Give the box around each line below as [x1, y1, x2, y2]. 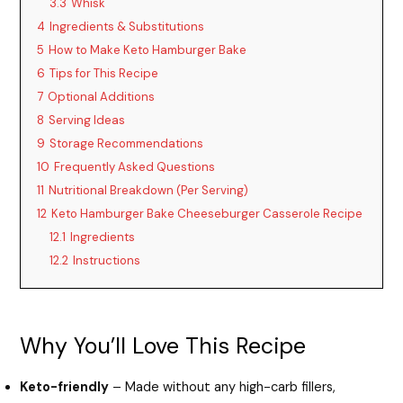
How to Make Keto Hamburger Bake [49, 42, 247, 58]
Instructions [73, 253, 141, 269]
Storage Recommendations [49, 136, 204, 152]
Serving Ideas [49, 112, 126, 129]
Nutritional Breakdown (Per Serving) [49, 183, 249, 199]
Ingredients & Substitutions [49, 19, 205, 35]
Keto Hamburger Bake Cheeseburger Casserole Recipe [51, 206, 363, 222]
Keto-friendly [20, 379, 110, 397]
